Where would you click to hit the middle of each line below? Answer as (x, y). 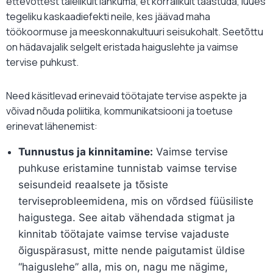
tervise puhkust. (42, 62)
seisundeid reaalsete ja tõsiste (93, 185)
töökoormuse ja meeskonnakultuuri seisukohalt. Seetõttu (135, 32)
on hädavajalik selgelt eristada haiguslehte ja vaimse (122, 47)
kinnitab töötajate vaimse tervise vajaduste (124, 234)
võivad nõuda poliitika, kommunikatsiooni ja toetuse (119, 111)
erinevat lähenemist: (52, 126)
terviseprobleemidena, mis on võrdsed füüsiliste (136, 201)
